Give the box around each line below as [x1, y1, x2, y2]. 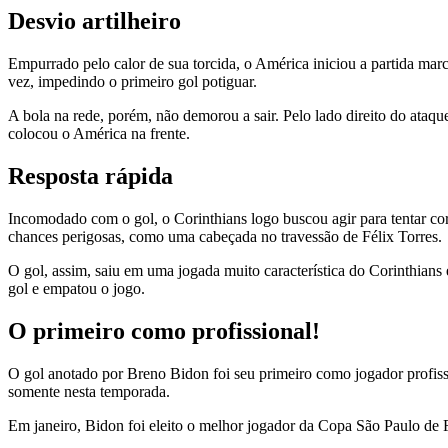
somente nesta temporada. [8, 382, 170, 400]
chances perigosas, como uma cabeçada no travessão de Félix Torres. [8, 228, 442, 246]
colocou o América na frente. [8, 125, 190, 143]
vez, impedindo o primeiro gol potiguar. [8, 73, 257, 91]
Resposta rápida [8, 163, 173, 190]
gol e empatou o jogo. [8, 280, 145, 298]
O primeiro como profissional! [8, 318, 320, 345]
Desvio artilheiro [8, 8, 181, 35]
